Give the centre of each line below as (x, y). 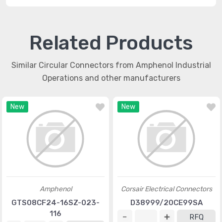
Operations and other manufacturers (111, 78)
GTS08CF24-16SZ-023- (55, 203)
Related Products (111, 43)
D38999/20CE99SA (166, 203)
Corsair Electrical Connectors (166, 189)
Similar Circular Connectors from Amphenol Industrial (111, 65)
